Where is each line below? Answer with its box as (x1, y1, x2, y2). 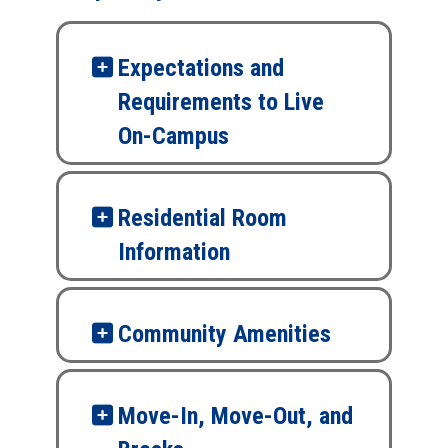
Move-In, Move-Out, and (118, 402, 353, 430)
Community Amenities (118, 320, 331, 348)
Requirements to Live (118, 88, 324, 116)
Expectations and (118, 54, 284, 82)
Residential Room (118, 204, 287, 232)
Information (118, 238, 230, 266)
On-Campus (118, 122, 229, 150)
